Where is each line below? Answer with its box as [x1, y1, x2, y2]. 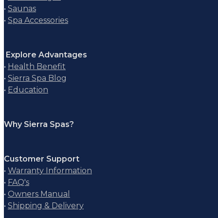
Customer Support [4, 154, 79, 163]
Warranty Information [8, 165, 92, 175]
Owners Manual [8, 189, 70, 199]
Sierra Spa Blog [8, 73, 67, 83]
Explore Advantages [4, 50, 87, 59]
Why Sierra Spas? [4, 119, 74, 129]
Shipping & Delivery [8, 200, 84, 210]
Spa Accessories [8, 15, 68, 25]
